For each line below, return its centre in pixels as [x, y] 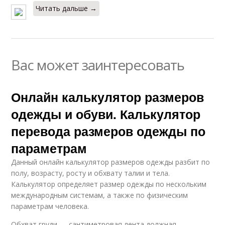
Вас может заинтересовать [98, 65]
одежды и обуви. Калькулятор [106, 114]
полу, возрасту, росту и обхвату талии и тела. [91, 173]
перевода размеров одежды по [108, 131]
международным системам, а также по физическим [100, 195]
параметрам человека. [50, 206]
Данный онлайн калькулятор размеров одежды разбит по [111, 162]
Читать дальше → [67, 8]
